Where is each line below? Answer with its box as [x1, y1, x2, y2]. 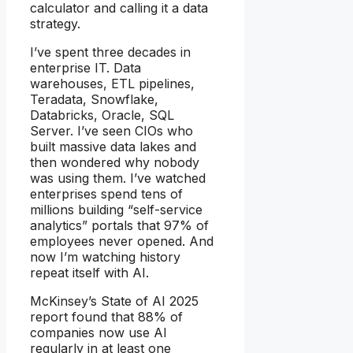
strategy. [30, 15, 80, 32]
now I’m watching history [30, 248, 180, 265]
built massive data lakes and [30, 138, 196, 154]
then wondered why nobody [30, 154, 199, 170]
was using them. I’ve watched [30, 169, 206, 186]
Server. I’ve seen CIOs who [30, 122, 193, 139]
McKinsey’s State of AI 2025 [30, 292, 199, 309]
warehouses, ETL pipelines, [30, 75, 195, 91]
